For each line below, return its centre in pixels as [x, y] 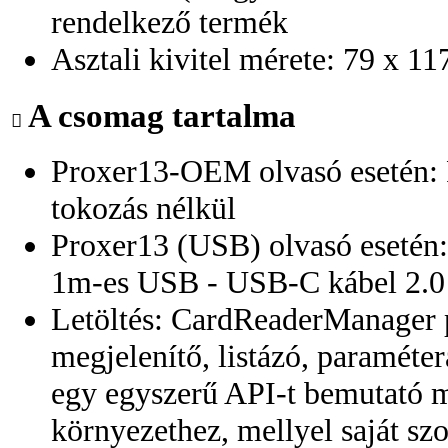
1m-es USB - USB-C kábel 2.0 [248, 282]
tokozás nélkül [143, 208]
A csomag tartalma [159, 115]
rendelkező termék [169, 21]
